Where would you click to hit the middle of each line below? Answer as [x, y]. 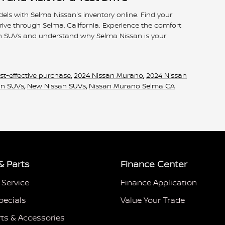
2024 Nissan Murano [108, 75]
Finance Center [154, 164]
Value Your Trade [153, 200]
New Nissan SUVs [57, 86]
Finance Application [159, 182]
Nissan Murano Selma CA [132, 86]
